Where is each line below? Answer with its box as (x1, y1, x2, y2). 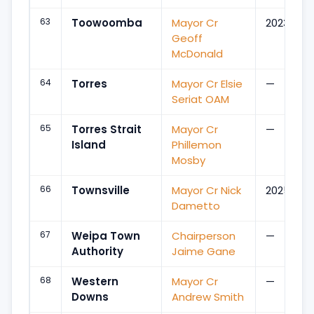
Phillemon (172, 137, 221, 152)
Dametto (172, 198, 220, 213)
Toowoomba (71, 15, 142, 30)
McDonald (172, 46, 223, 61)
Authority (71, 243, 123, 259)
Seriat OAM (172, 91, 229, 107)
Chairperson (172, 228, 235, 243)
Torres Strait (71, 121, 142, 137)
